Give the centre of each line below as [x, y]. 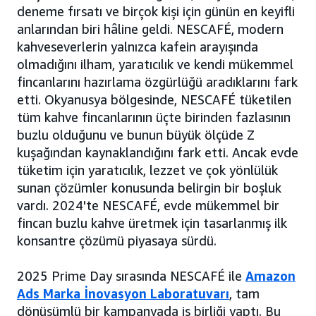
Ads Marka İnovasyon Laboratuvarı [123, 294]
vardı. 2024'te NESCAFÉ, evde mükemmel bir [148, 206]
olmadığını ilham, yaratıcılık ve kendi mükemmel [155, 65]
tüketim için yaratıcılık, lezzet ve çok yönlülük [147, 170]
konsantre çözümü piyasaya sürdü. [117, 241]
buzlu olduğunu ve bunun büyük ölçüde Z [136, 135]
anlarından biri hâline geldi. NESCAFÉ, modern [150, 29]
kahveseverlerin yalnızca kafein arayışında [138, 47]
